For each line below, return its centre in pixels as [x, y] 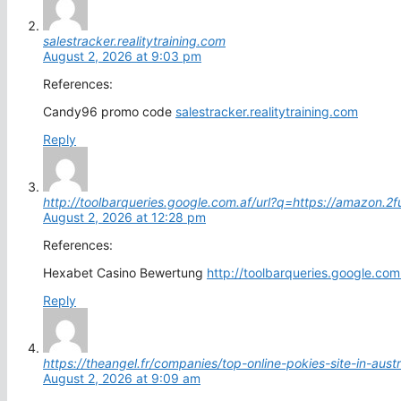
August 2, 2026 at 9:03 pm [122, 55]
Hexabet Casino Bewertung [125, 272]
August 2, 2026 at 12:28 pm [124, 217]
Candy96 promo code [109, 111]
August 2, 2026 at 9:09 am [122, 378]
